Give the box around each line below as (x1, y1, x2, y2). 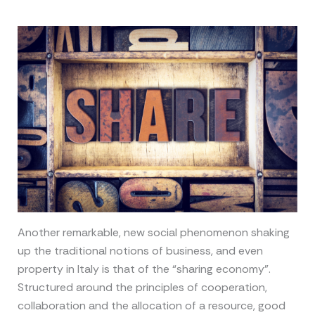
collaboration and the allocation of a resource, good (17, 298, 285, 314)
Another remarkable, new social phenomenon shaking (17, 225, 290, 240)
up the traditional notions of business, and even (17, 243, 263, 259)
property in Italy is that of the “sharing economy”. (17, 262, 271, 277)
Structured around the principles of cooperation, (17, 280, 267, 295)
